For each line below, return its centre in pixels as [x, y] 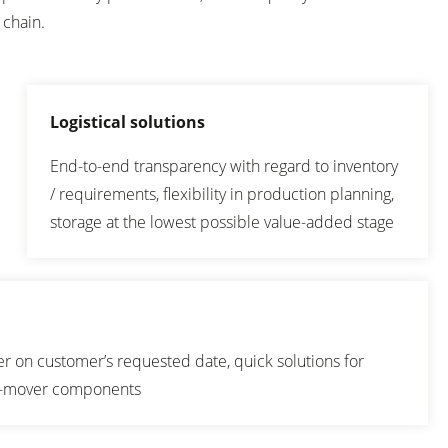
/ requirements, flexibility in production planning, [221, 193]
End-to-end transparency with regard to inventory [223, 165]
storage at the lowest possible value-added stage [221, 221]
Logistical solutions [127, 121]
